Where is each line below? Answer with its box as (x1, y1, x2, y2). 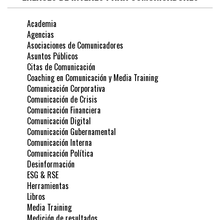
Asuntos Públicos (27, 50, 78, 62)
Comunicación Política (27, 147, 95, 159)
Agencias (27, 28, 54, 40)
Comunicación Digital (27, 114, 91, 127)
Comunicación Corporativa (27, 82, 105, 94)
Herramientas (27, 179, 69, 192)
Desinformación (27, 158, 75, 170)
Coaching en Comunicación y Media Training (27, 71, 158, 83)
